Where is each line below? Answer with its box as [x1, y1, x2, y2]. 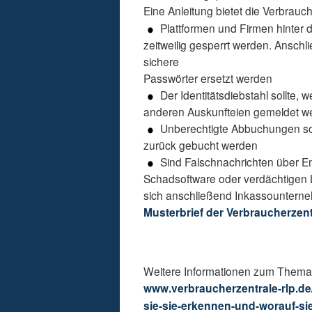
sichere [143, 54, 180, 70]
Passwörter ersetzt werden [143, 70, 273, 86]
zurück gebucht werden [143, 137, 258, 153]
